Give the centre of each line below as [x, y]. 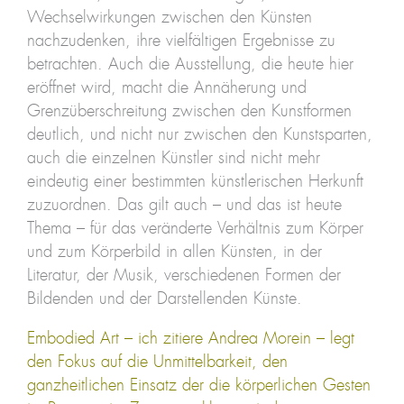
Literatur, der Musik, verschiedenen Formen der [184, 275]
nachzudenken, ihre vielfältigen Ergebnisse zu [181, 41]
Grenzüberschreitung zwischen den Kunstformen [189, 111]
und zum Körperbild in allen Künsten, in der [174, 252]
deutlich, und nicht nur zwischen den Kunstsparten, [199, 135]
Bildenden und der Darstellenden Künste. [164, 299]
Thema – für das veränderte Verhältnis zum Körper [195, 229]
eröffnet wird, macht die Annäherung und [166, 88]
